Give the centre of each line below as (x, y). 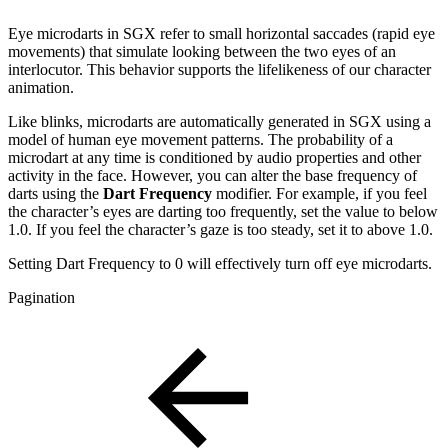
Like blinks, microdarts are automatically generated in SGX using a (219, 121)
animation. (41, 87)
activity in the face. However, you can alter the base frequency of (212, 175)
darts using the (55, 193)
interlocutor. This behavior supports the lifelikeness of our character (219, 69)
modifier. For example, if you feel (321, 193)
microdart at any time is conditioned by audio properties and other (214, 157)
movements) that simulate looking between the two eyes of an (202, 51)
